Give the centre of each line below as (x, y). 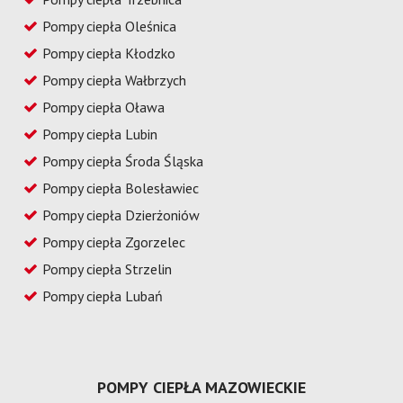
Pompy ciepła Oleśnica (110, 26)
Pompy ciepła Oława (104, 107)
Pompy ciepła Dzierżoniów (121, 215)
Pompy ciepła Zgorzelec (114, 242)
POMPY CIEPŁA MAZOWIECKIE (201, 387)
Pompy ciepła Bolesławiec (121, 188)
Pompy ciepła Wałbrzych (115, 80)
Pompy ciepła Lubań (103, 296)
